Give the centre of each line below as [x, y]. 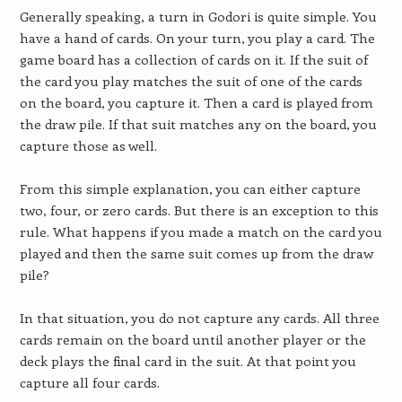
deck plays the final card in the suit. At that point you [188, 361]
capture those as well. [88, 145]
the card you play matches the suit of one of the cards [191, 81]
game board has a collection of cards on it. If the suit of [193, 59]
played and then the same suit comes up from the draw [196, 253]
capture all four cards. [89, 382]
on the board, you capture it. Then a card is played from [196, 102]
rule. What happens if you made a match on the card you [201, 232]
